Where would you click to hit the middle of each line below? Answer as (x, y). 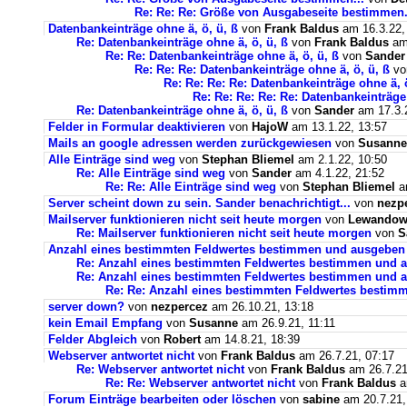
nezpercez (179, 307)
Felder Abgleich (93, 340)
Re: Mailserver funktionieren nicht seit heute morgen (224, 233)
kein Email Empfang (105, 323)
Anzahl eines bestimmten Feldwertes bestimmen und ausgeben (227, 250)
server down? (86, 307)
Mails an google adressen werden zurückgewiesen (190, 144)
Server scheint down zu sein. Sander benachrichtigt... (199, 203)
